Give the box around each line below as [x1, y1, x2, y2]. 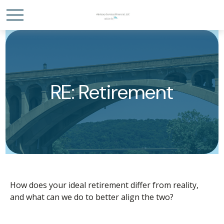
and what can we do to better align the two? [10, 191, 173, 202]
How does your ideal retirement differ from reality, [10, 179, 198, 190]
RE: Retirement [50, 79, 173, 105]
